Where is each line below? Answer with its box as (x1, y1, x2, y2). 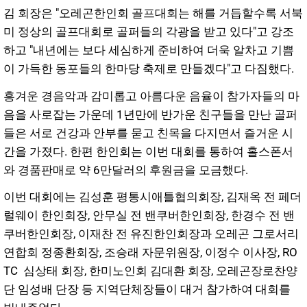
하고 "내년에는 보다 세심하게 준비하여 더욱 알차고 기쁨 (3, 42, 294, 57)
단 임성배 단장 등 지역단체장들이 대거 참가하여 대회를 (3, 282, 291, 297)
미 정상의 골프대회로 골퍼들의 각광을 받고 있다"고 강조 (3, 24, 294, 38)
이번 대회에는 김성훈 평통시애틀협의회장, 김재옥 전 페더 (3, 190, 302, 204)
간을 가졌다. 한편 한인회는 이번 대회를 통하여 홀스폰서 (3, 144, 293, 158)
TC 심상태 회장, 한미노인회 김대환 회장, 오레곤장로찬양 (3, 264, 297, 278)
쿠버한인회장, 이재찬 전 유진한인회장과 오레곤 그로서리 (3, 227, 299, 241)
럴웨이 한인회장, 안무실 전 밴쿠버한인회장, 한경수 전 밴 (3, 208, 295, 223)
